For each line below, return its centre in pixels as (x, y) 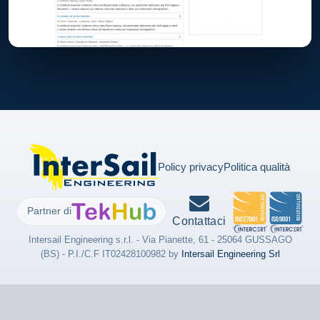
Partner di (50, 211)
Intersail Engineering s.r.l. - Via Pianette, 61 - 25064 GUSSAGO (160, 240)
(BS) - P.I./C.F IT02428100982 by (111, 254)
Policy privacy (191, 167)
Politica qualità (257, 167)
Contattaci (199, 221)
